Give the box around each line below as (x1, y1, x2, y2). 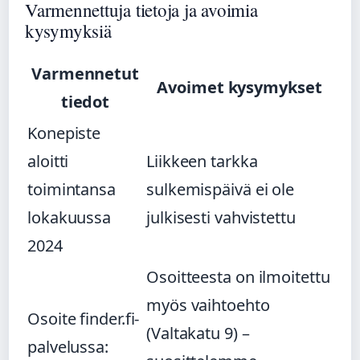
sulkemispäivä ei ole (146, 178, 294, 200)
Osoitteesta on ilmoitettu (146, 265, 330, 288)
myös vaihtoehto (146, 293, 270, 316)
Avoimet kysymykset (157, 76, 322, 98)
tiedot (60, 90, 110, 112)
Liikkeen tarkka (146, 149, 258, 172)
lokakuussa (27, 206, 112, 228)
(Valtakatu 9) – (146, 321, 250, 344)
